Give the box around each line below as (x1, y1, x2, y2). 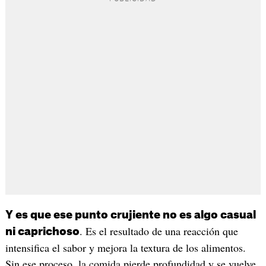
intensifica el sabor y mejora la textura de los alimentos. (5, 240, 246, 255)
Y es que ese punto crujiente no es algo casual (5, 209, 256, 220)
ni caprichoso (5, 226, 80, 237)
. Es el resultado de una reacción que (79, 223, 238, 238)
